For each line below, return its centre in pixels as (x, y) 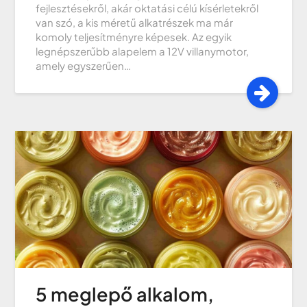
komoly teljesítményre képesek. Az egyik (134, 36)
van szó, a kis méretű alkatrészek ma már (135, 22)
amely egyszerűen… (84, 65)
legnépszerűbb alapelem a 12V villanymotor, (143, 51)
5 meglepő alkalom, (125, 294)
